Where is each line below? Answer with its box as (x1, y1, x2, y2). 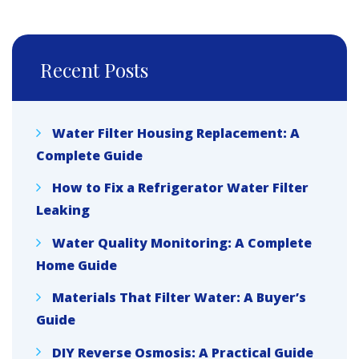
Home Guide (36, 256, 117, 274)
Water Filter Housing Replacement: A (52, 123, 300, 142)
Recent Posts (40, 56, 148, 83)
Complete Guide (36, 146, 143, 164)
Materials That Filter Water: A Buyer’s (52, 288, 306, 306)
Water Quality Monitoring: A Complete (52, 233, 312, 252)
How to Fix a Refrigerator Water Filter (52, 179, 309, 197)
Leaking (36, 200, 90, 219)
